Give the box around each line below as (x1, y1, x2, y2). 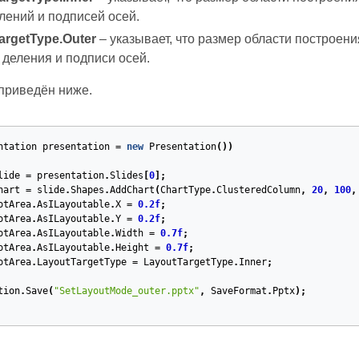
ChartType (159, 184, 211, 196)
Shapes (70, 184, 104, 196)
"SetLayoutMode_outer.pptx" (53, 285, 200, 296)
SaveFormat (210, 285, 267, 296)
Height (115, 242, 149, 253)
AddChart (109, 184, 155, 196)
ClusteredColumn (216, 184, 301, 196)
